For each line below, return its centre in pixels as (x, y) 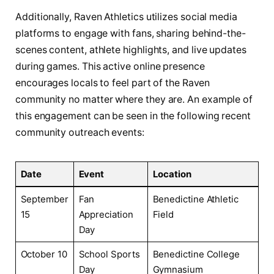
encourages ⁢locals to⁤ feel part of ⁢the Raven (113, 83)
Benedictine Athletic (195, 199)
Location (172, 174)
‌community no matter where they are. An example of (134, 100)
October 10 (44, 254)
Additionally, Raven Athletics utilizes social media (126, 17)
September (44, 199)
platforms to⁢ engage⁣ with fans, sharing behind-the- (131, 34)
